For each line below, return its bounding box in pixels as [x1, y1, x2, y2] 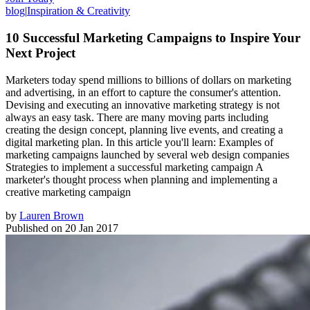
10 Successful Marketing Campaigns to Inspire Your [6, 30, 300, 45]
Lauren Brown [19, 209, 84, 221]
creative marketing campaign [6, 185, 131, 198]
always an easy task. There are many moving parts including [6, 111, 268, 123]
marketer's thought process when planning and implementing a [6, 173, 277, 185]
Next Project [6, 45, 75, 60]
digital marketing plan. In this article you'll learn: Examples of [6, 136, 273, 148]
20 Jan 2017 [65, 221, 118, 234]
